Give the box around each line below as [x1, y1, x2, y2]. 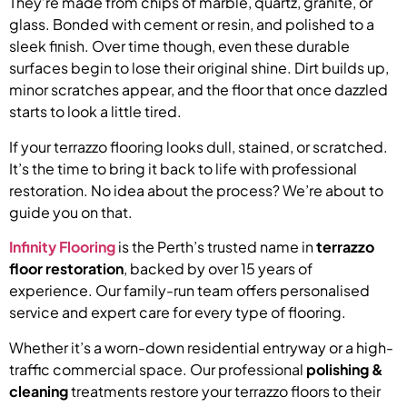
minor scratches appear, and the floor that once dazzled [9, 80, 388, 100]
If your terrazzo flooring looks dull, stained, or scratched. [9, 136, 388, 156]
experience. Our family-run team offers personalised [9, 281, 370, 301]
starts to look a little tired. [9, 102, 182, 122]
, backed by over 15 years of [124, 259, 313, 279]
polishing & [306, 359, 383, 379]
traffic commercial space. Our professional [9, 359, 306, 379]
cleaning [9, 381, 68, 401]
